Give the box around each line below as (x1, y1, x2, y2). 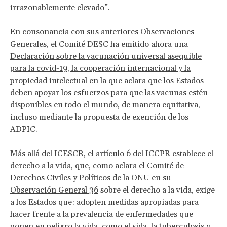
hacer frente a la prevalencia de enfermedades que (10, 209, 193, 219)
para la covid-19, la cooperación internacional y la (10, 63, 191, 73)
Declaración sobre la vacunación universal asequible (10, 51, 202, 61)
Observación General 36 (10, 184, 98, 195)
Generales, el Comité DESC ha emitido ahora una (10, 39, 188, 49)
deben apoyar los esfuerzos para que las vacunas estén (10, 87, 208, 98)
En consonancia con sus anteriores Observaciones (10, 26, 194, 37)
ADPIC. (10, 124, 42, 134)
